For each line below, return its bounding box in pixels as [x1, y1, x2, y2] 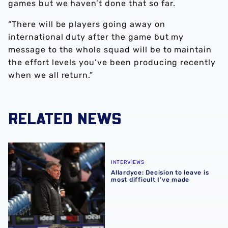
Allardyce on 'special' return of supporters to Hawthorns [8, 216, 221, 226]
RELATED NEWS [8, 108, 121, 128]
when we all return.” [8, 70, 94, 80]
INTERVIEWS [111, 159, 145, 165]
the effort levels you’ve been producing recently [8, 58, 216, 67]
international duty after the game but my [8, 32, 184, 42]
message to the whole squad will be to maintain [8, 45, 212, 54]
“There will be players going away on [8, 19, 165, 29]
